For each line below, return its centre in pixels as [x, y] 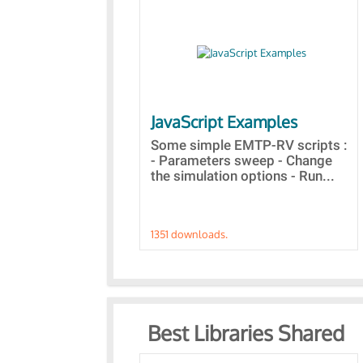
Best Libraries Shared [246, 333]
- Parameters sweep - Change [241, 160]
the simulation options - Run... [243, 176]
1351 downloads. [189, 234]
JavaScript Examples [224, 122]
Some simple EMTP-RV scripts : [249, 145]
